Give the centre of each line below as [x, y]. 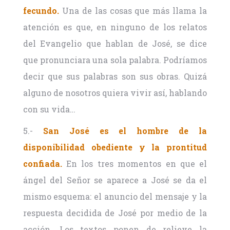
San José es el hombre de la [125, 131]
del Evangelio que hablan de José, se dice [115, 44]
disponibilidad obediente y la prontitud [115, 147]
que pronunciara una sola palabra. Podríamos [115, 60]
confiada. [42, 164]
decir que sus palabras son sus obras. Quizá [115, 76]
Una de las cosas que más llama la [133, 11]
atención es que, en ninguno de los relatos [115, 27]
